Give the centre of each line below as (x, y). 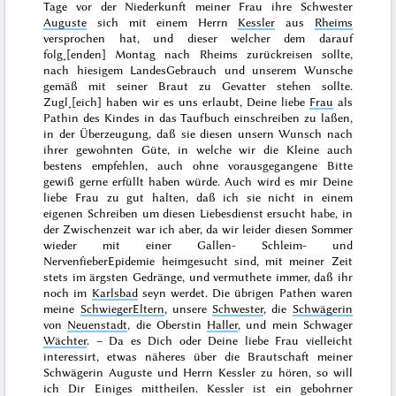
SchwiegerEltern (122, 308)
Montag (136, 53)
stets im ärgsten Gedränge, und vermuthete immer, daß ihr (198, 276)
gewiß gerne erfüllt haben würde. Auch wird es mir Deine (198, 181)
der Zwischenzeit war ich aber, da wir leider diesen (177, 228)
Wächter (65, 340)
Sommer (331, 228)
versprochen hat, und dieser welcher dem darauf (198, 38)
